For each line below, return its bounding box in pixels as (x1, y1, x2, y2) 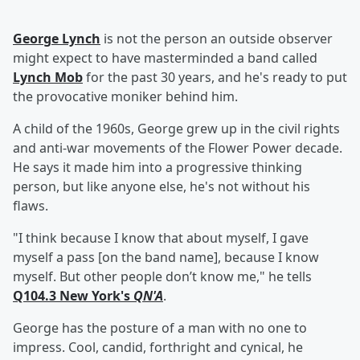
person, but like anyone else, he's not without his (13, 178, 310, 196)
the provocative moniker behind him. (13, 88, 238, 106)
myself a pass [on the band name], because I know (13, 248, 319, 267)
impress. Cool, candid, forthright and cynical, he (13, 338, 303, 357)
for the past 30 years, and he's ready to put (83, 68, 347, 87)
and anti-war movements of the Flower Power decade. (13, 139, 342, 157)
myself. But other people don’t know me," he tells (13, 268, 312, 286)
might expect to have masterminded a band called (13, 49, 317, 67)
